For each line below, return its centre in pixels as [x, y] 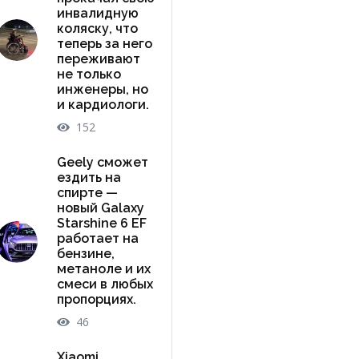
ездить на [89, 177]
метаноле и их [103, 268]
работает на [97, 238]
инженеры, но [102, 89]
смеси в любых [105, 284]
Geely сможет [102, 162]
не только [89, 74]
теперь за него [104, 43]
